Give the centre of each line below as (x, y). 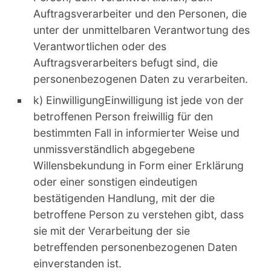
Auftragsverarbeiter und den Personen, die (140, 13)
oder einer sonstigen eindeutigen (115, 181)
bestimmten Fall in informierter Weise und (136, 132)
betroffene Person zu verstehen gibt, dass (139, 214)
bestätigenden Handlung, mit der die (124, 198)
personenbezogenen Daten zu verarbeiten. (141, 79)
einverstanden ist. (77, 263)
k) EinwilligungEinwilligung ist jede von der (139, 100)
